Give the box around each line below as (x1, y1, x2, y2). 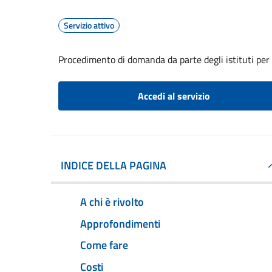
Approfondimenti (80, 215, 160, 232)
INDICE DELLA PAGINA (61, 157, 166, 174)
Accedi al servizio (137, 89, 210, 103)
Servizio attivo (64, 19, 114, 32)
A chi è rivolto (80, 193, 144, 210)
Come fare (80, 237, 128, 254)
